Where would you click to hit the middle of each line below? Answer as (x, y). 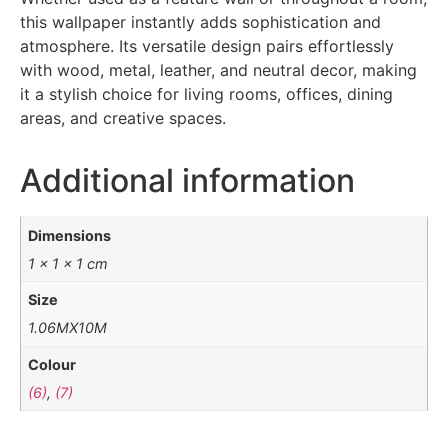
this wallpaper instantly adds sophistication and (200, 22)
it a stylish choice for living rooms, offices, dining (206, 94)
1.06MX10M (68, 328)
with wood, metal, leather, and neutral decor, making (218, 70)
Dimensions (70, 235)
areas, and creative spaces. (123, 118)
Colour (52, 364)
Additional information (187, 181)
